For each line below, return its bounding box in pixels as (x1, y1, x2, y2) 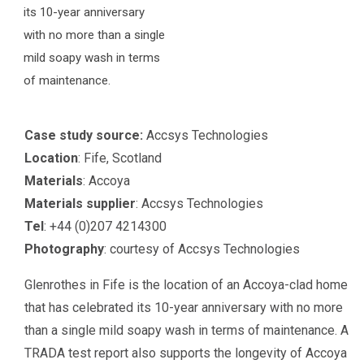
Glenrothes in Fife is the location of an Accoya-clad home (24, 276, 349, 292)
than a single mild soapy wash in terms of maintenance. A (24, 322, 349, 338)
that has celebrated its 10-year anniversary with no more (24, 299, 344, 315)
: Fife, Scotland (78, 149, 162, 166)
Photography (24, 240, 105, 257)
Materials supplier (24, 195, 136, 211)
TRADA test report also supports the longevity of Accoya (24, 344, 348, 361)
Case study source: (24, 127, 144, 143)
